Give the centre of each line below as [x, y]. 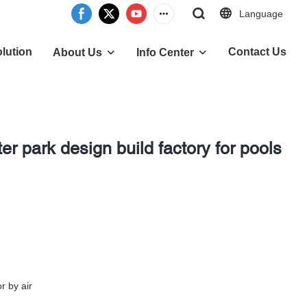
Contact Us [257, 52]
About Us [77, 52]
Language [261, 14]
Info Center [165, 52]
